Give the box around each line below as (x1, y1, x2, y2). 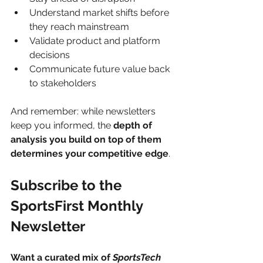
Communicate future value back (29, 63, 172, 75)
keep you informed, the (11, 119, 113, 131)
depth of (113, 119, 154, 131)
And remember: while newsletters (11, 105, 158, 117)
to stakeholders (29, 77, 96, 89)
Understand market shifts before (29, 6, 171, 18)
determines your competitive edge (11, 147, 168, 159)
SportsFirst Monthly (11, 197, 146, 214)
